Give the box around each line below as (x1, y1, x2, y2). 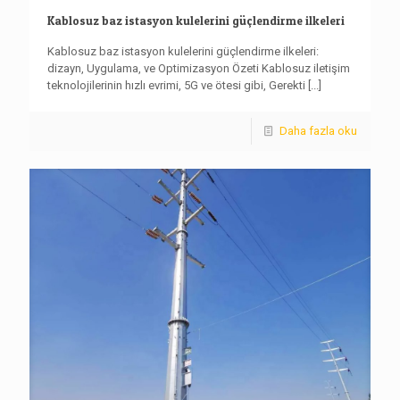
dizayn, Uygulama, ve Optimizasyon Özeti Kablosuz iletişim (47, 61, 350, 75)
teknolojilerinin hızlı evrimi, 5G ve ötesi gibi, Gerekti (47, 78, 305, 92)
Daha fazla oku (279, 123, 357, 137)
